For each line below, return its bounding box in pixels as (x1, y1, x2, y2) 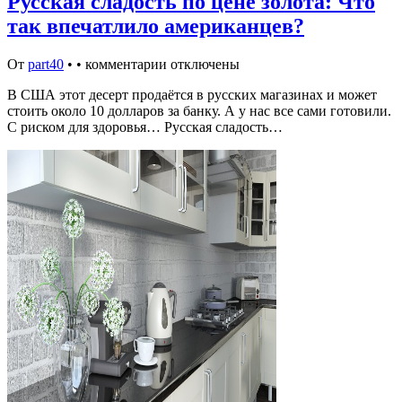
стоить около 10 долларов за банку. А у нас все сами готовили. (7, 102, 391, 118)
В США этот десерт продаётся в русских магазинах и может (7, 86, 377, 102)
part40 (28, 56, 64, 72)
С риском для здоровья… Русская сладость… (7, 118, 283, 135)
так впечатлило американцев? (7, 13, 304, 38)
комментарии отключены (85, 56, 240, 72)
